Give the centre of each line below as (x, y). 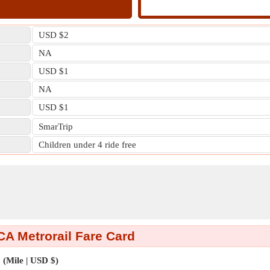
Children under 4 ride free (87, 145)
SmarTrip (56, 127)
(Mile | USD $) (30, 260)
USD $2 (54, 35)
